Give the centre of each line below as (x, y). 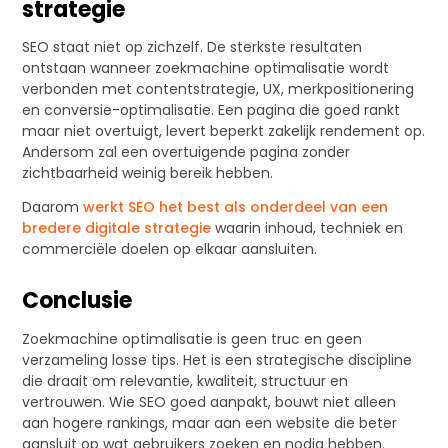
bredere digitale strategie (117, 228)
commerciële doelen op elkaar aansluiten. (170, 249)
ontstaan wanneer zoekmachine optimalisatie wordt (206, 68)
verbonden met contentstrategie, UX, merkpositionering (218, 89)
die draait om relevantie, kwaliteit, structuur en (185, 380)
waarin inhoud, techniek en (307, 228)
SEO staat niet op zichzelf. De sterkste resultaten (192, 47)
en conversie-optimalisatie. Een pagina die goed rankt (211, 110)
